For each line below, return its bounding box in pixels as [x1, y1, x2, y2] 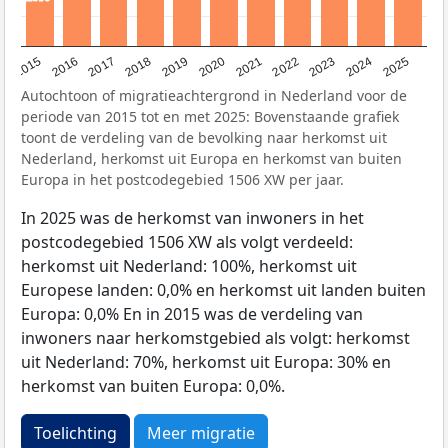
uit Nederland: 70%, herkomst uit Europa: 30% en [21, 351, 391, 374]
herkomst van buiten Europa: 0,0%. [21, 375, 285, 398]
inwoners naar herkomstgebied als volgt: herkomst [21, 327, 410, 350]
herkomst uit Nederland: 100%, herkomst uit [21, 255, 357, 278]
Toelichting [34, 422, 117, 445]
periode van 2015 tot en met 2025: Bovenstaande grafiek [21, 107, 399, 127]
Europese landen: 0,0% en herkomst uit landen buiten [21, 279, 426, 302]
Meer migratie [147, 422, 255, 445]
